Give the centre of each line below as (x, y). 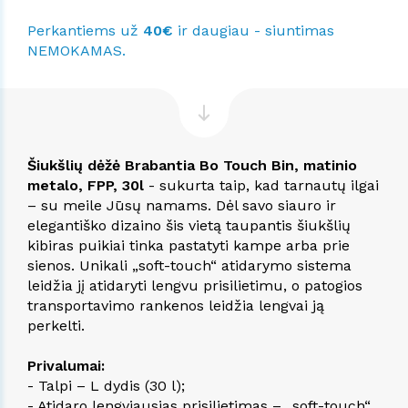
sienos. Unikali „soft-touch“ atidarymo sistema (189, 265)
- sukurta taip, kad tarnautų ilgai (261, 185)
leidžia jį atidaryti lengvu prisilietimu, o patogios (195, 285)
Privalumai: (66, 365)
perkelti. (56, 325)
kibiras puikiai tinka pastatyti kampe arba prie (189, 245)
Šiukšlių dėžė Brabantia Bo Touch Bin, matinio (192, 165)
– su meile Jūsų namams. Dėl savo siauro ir (182, 205)
